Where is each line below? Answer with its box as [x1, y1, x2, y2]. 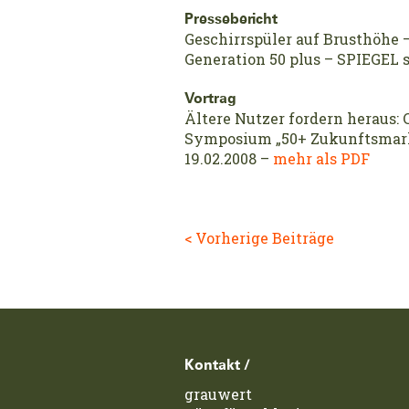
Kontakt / [184, 358, 250, 373]
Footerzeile [170, 353, 251, 373]
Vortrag [184, 91, 236, 107]
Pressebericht [184, 12, 278, 27]
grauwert [184, 384, 252, 404]
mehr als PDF [273, 149, 370, 169]
